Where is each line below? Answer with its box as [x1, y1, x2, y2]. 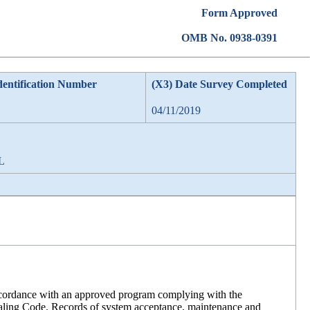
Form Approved [201, 7, 277, 19]
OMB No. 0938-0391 [181, 32, 277, 44]
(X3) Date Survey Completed [152, 78, 287, 90]
